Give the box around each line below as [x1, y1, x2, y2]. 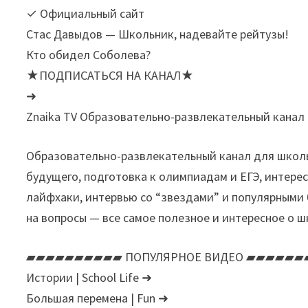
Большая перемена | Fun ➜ [26, 290, 169, 307]
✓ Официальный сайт [26, 5, 145, 22]
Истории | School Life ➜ [26, 269, 153, 286]
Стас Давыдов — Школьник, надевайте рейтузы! [26, 26, 289, 43]
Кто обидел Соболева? [26, 47, 151, 63]
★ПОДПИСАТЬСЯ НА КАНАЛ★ [26, 67, 195, 84]
